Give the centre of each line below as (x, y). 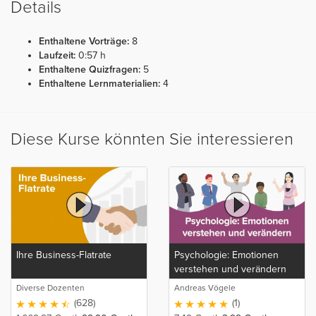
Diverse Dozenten (50, 287)
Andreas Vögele (205, 287)
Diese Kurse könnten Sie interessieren (152, 139)
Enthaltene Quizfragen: (90, 69)
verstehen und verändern (230, 269)
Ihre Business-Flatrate (64, 255)
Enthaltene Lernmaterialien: (99, 83)
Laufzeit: (57, 55)
